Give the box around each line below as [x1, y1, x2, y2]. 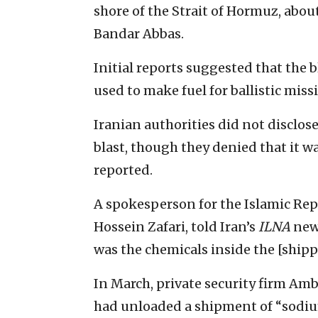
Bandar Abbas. [94, 25, 184, 42]
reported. [94, 161, 153, 178]
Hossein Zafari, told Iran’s [94, 218, 258, 235]
